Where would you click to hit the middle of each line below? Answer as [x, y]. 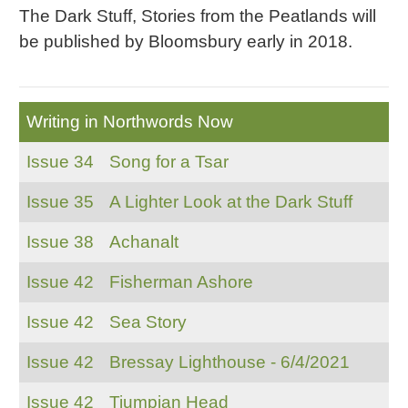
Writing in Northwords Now [129, 121]
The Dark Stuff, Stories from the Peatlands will [197, 15]
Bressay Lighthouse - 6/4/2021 [229, 362]
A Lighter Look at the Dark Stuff [230, 201]
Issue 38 [60, 241]
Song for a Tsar [168, 161]
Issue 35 [60, 201]
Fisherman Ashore [181, 281]
